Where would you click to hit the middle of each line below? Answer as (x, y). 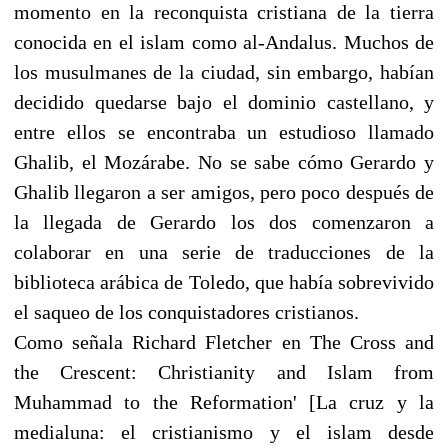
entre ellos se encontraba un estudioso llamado (224, 131)
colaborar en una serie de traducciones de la (224, 251)
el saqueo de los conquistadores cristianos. (186, 311)
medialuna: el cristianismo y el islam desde (224, 431)
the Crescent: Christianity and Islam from (224, 371)
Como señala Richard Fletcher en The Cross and (224, 341)
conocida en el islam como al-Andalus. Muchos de (224, 41)
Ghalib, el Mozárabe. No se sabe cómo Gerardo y (224, 161)
